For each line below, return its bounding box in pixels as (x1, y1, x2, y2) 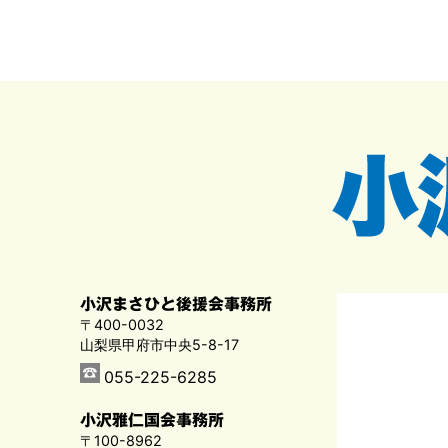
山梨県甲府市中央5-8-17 (80, 336, 239, 354)
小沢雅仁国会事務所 (79, 411, 225, 428)
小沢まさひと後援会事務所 (79, 296, 273, 313)
